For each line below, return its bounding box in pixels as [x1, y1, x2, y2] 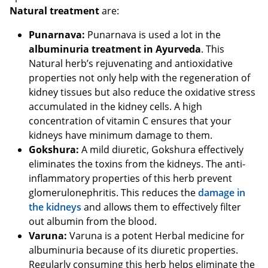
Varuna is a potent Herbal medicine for [67, 229, 245, 243]
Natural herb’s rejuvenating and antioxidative [29, 57, 233, 71]
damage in [198, 186, 245, 200]
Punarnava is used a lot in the [85, 28, 221, 42]
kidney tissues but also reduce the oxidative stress [29, 86, 255, 99]
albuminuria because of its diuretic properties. [29, 243, 238, 257]
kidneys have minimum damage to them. [29, 129, 212, 142]
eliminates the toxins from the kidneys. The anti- [29, 157, 245, 171]
